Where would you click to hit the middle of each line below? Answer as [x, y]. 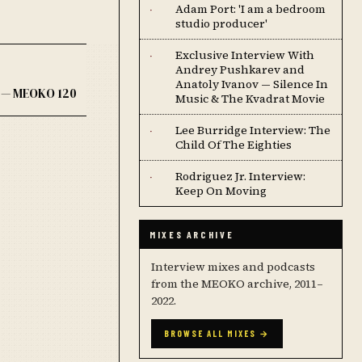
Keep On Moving [221, 191]
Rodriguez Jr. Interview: [240, 176]
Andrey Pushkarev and [240, 69]
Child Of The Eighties [234, 145]
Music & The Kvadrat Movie [250, 99]
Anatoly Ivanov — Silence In [252, 84]
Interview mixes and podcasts [233, 267]
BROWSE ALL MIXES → [217, 333]
